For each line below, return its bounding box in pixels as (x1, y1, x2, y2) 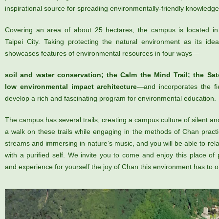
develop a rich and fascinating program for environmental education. (5, 94, 216, 103)
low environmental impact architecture (5, 83, 137, 91)
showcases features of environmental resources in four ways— (5, 49, 199, 58)
